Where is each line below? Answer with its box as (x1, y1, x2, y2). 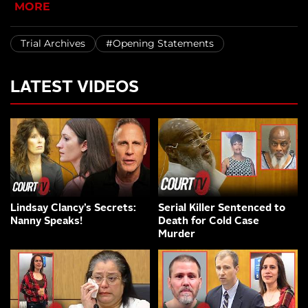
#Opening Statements (106, 38, 214, 49)
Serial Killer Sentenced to (158, 203, 285, 214)
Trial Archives (21, 38, 85, 49)
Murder (158, 230, 195, 241)
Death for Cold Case (158, 217, 259, 228)
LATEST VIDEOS (10, 80, 139, 97)
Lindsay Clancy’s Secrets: (10, 203, 136, 214)
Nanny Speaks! (10, 217, 82, 228)
